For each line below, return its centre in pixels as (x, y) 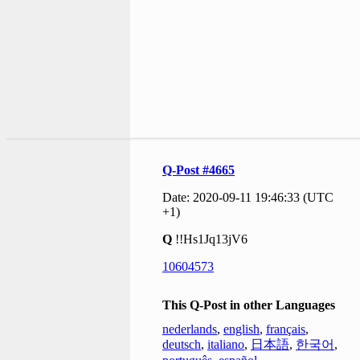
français (286, 329)
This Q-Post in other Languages (249, 305)
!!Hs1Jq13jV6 (211, 239)
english (241, 329)
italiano (226, 345)
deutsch (182, 345)
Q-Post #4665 (198, 170)
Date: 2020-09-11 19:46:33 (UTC (248, 198)
